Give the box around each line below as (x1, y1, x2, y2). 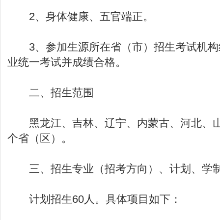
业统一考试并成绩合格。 (7, 56, 126, 68)
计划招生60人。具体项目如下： (7, 193, 181, 205)
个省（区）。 (7, 132, 72, 144)
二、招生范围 (7, 86, 94, 99)
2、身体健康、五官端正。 (7, 10, 154, 23)
